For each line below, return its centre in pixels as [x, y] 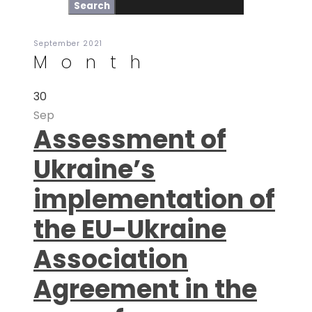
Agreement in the [145, 289]
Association [111, 259]
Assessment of [130, 140]
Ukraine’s [94, 170]
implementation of [154, 200]
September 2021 [68, 44]
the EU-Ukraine [130, 229]
